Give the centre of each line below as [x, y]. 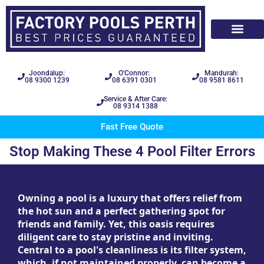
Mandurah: [221, 73]
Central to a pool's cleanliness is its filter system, [132, 250]
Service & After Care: [136, 99]
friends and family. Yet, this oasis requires [116, 224]
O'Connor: [134, 73]
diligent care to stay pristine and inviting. [115, 237]
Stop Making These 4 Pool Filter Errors [132, 152]
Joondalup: [47, 73]
